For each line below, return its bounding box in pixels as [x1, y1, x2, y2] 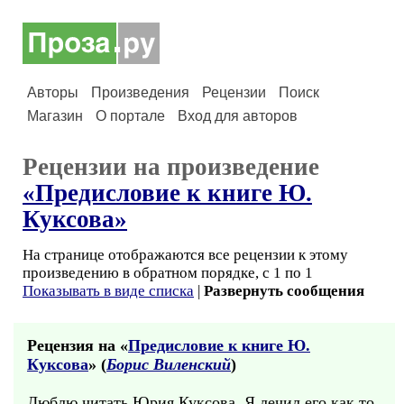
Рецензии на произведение [23, 153, 319, 180]
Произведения [91, 85, 189, 100]
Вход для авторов [178, 108, 298, 124]
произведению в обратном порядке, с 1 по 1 [23, 264, 313, 281]
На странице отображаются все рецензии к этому [23, 246, 348, 263]
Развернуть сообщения [204, 282, 364, 299]
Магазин [27, 108, 83, 124]
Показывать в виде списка [23, 282, 194, 299]
